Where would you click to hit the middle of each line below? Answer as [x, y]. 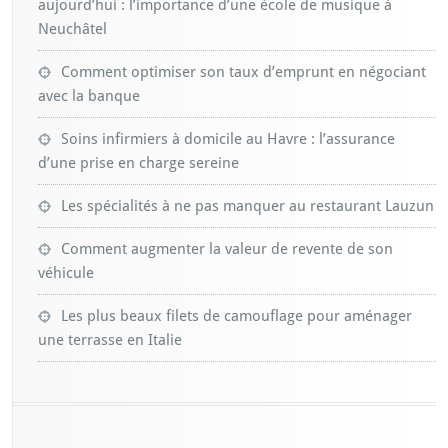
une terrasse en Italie [110, 340]
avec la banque [89, 96]
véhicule [66, 273]
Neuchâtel [72, 29]
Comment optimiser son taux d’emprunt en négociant [243, 72]
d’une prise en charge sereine [138, 163]
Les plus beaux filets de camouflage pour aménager [236, 316]
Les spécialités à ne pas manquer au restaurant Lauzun [247, 206]
